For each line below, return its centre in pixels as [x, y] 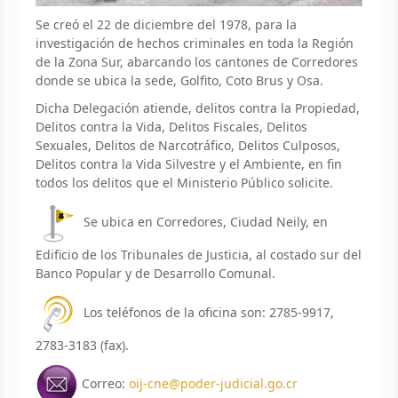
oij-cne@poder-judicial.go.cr [213, 383]
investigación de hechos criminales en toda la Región [195, 43]
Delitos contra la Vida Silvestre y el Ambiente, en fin [189, 163]
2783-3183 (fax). [82, 345]
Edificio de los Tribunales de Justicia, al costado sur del [199, 254]
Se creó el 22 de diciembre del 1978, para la [166, 24]
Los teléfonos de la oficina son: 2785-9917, [207, 312]
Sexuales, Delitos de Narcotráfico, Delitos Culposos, [188, 145]
